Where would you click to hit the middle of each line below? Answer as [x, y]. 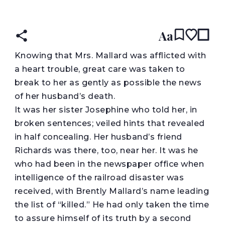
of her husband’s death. [65, 96]
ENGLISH [120, 9]
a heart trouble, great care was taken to [100, 69]
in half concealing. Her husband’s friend [98, 137]
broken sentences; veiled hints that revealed [109, 123]
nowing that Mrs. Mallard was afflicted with [114, 55]
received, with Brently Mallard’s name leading [112, 191]
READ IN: [85, 9]
